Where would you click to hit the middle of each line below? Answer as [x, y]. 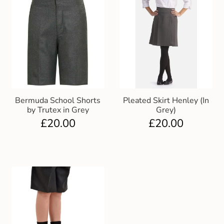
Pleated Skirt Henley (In [166, 100]
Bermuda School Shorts [58, 100]
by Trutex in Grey [58, 110]
